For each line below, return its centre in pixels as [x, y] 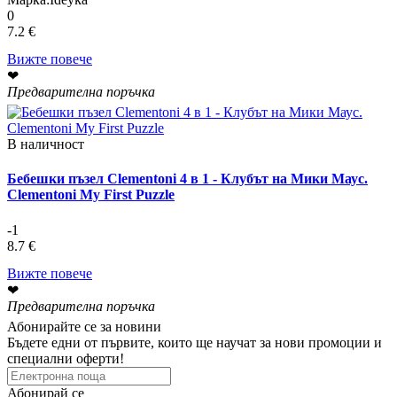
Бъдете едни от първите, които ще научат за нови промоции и [195, 342]
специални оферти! [66, 358]
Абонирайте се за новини [84, 326]
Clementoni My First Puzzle [91, 195]
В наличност [46, 144]
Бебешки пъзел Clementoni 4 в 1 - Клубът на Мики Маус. [187, 179]
